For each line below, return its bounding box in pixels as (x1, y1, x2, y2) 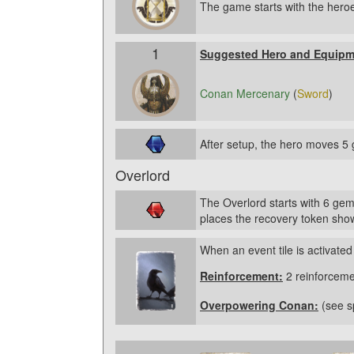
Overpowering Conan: (200, 297, 318, 313)
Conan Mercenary (200, 85, 293, 101)
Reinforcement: (200, 267, 283, 284)
